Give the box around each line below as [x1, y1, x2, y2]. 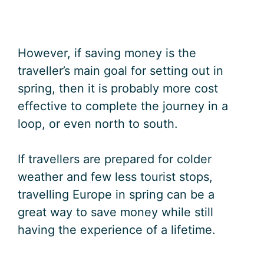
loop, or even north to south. [18, 117, 178, 131]
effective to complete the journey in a [18, 99, 228, 114]
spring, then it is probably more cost [18, 81, 218, 96]
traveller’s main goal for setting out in [18, 64, 223, 78]
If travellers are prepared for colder [18, 152, 212, 167]
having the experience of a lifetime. [18, 223, 216, 237]
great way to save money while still [18, 205, 213, 220]
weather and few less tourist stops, [18, 170, 213, 184]
